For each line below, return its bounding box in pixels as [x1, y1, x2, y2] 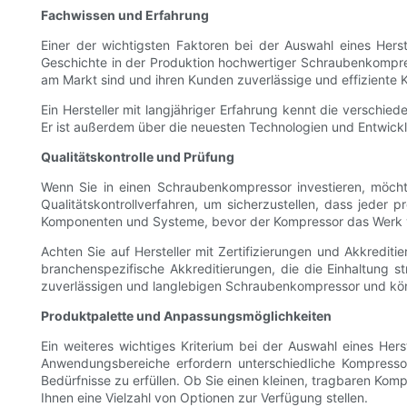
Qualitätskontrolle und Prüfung [41, 149, 234, 165]
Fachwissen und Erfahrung [41, 7, 209, 24]
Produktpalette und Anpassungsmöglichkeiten [41, 308, 332, 324]
